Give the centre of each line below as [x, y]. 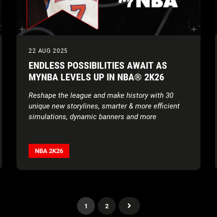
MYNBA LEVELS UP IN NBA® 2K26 [96, 77]
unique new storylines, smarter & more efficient [104, 106]
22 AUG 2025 [48, 51]
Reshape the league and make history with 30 [101, 95]
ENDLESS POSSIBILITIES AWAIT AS [98, 65]
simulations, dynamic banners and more [93, 117]
